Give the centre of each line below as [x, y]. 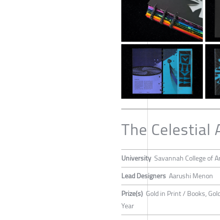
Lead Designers [144, 176]
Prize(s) [132, 193]
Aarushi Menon [191, 176]
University [136, 158]
